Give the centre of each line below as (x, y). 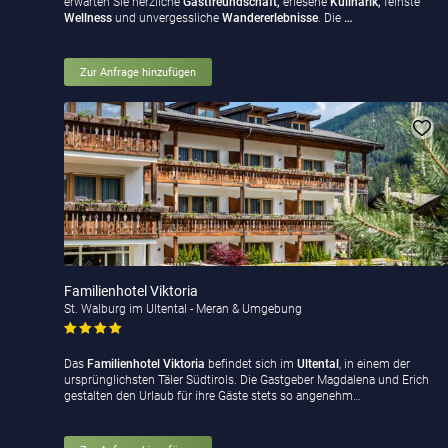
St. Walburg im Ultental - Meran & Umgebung (183, 309)
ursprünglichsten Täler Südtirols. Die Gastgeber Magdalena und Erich (246, 380)
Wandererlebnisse (268, 18)
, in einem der (374, 364)
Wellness (89, 18)
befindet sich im (251, 364)
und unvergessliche (167, 18)
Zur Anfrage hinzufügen (138, 72)
